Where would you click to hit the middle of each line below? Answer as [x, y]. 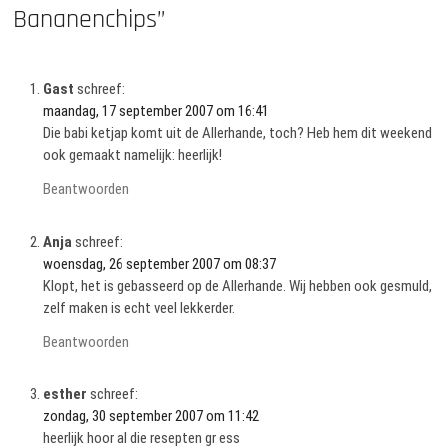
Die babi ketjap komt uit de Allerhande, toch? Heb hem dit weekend [238, 133]
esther [65, 394]
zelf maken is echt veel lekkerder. [139, 307]
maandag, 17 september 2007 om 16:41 [156, 111]
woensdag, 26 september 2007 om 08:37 [160, 263]
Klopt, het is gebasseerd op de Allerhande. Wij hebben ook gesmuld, [238, 285]
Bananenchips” [90, 19]
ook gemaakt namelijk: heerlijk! [133, 155]
